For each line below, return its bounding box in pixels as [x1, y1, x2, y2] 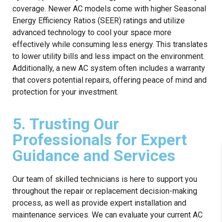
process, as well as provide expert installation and [12, 198, 186, 208]
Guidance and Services [12, 146, 175, 165]
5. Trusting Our [12, 114, 119, 133]
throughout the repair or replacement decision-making [12, 186, 197, 196]
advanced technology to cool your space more [12, 27, 171, 37]
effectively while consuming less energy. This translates [12, 39, 208, 49]
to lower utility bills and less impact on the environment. [12, 51, 205, 61]
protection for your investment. [12, 87, 118, 97]
